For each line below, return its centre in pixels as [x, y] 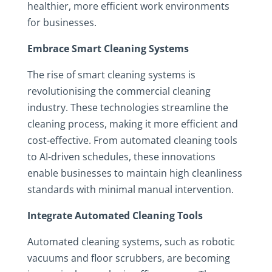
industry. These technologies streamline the [127, 107]
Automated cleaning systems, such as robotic [131, 242]
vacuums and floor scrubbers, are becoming [128, 258]
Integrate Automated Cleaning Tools [115, 216]
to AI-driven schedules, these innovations [121, 157]
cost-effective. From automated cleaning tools [132, 140]
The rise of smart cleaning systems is [111, 75]
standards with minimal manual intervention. [130, 189]
